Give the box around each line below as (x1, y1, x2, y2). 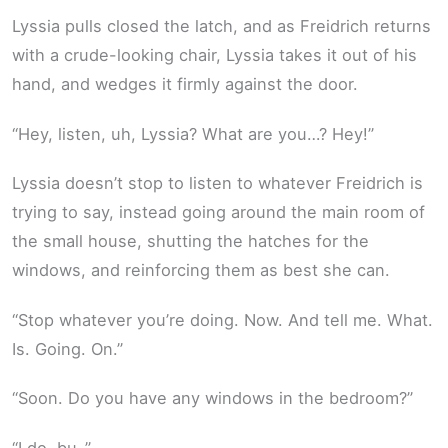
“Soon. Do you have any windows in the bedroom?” (12, 388, 413, 409)
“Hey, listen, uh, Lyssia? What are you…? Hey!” (12, 123, 374, 144)
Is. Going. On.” (12, 338, 123, 359)
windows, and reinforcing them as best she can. (12, 260, 390, 281)
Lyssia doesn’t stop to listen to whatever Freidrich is (12, 173, 423, 194)
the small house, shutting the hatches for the (12, 231, 369, 252)
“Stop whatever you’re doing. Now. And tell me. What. (12, 309, 433, 330)
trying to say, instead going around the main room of (12, 202, 425, 223)
